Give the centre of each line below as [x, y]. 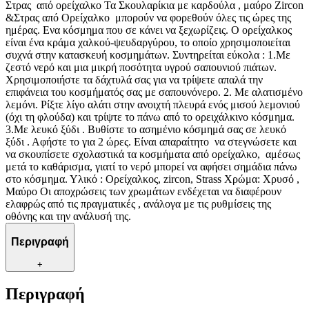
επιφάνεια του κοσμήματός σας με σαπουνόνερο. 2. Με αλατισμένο [154, 92]
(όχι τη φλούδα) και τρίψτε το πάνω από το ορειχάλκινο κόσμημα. [150, 117]
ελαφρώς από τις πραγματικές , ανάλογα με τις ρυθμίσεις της [138, 204]
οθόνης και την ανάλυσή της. [74, 217]
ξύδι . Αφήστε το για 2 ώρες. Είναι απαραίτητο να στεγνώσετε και [151, 142]
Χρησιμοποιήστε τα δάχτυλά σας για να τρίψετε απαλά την [134, 80]
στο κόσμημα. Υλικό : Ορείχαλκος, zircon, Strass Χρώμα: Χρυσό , [152, 179]
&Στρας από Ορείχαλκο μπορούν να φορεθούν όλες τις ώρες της [148, 18]
